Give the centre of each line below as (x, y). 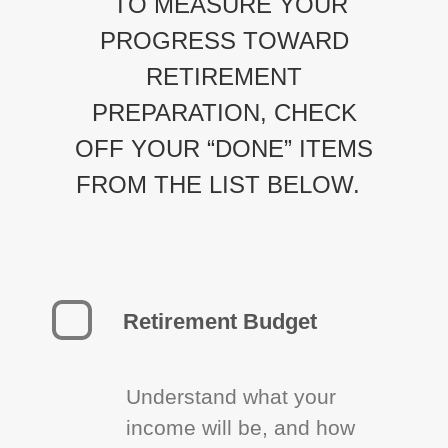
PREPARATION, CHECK (224, 112)
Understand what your (231, 396)
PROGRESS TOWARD (224, 40)
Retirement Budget (220, 321)
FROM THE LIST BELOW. (217, 184)
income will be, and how (241, 427)
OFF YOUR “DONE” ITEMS (224, 148)
